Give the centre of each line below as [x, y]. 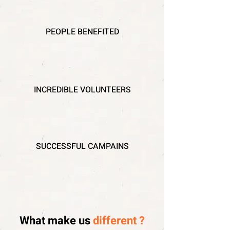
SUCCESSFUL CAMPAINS [82, 146]
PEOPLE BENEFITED [82, 32]
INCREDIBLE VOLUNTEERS [82, 90]
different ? [119, 221]
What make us [56, 221]
